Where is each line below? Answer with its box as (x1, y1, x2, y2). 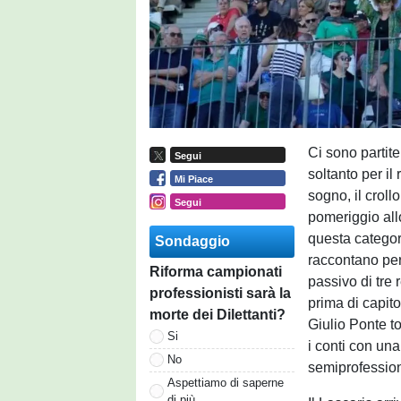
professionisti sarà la (149, 285, 291, 301)
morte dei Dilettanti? (149, 306, 286, 322)
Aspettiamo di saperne (167, 375, 284, 389)
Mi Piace (174, 173, 213, 184)
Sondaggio (155, 233, 230, 249)
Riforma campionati (149, 263, 282, 279)
